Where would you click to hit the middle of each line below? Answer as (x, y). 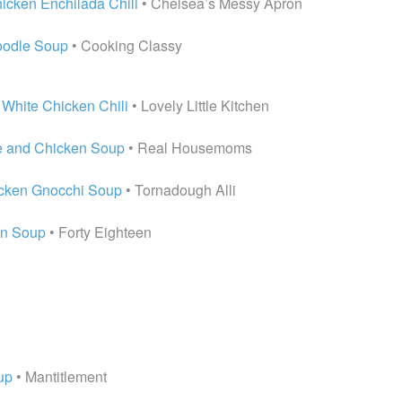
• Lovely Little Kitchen (199, 105)
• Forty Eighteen (99, 232)
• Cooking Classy (125, 45)
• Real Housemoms (188, 148)
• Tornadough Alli (179, 190)
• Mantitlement (60, 376)
